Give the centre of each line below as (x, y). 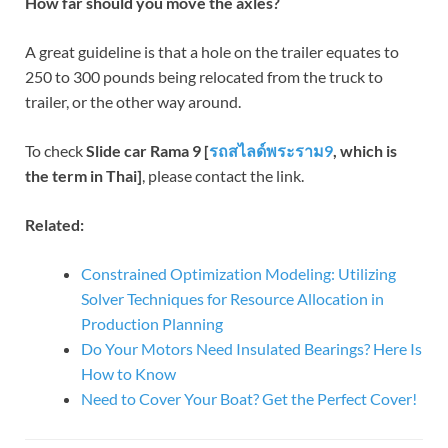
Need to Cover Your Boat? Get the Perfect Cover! (249, 399)
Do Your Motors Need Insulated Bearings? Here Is (251, 349)
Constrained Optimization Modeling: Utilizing (238, 274)
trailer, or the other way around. (133, 102)
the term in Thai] (83, 176)
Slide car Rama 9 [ (147, 151)
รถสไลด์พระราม (266, 151)
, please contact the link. (223, 176)
